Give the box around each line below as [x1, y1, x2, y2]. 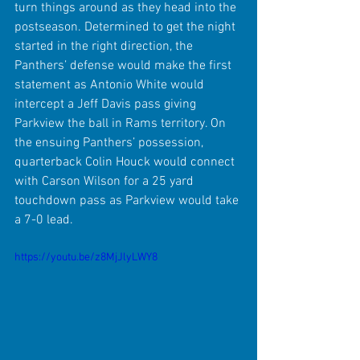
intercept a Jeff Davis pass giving [14, 96, 199, 112]
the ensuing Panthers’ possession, [14, 134, 207, 151]
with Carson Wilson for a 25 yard [14, 173, 197, 190]
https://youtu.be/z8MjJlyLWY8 [14, 250, 157, 264]
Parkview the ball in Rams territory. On [14, 115, 229, 132]
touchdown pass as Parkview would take [14, 192, 242, 209]
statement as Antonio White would [14, 76, 207, 93]
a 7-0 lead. [14, 211, 73, 228]
